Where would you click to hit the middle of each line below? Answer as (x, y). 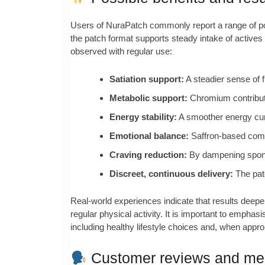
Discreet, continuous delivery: (171, 173)
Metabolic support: (148, 98)
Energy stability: (143, 117)
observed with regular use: (121, 51)
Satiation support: (146, 79)
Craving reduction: (148, 154)
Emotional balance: (149, 135)
